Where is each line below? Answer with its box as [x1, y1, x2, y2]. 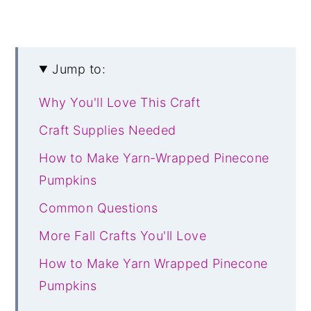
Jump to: [52, 61, 106, 76]
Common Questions [39, 200, 158, 215]
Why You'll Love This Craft [39, 94, 201, 110]
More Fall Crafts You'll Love [39, 228, 207, 243]
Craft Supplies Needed [39, 122, 176, 137]
